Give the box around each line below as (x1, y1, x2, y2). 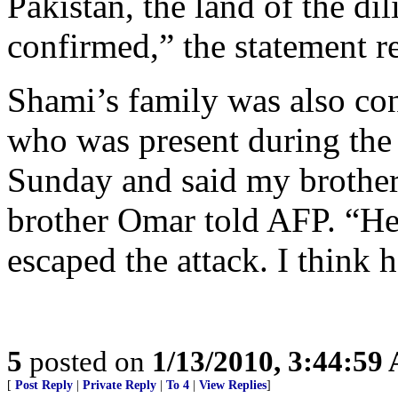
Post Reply (15, 378, 73, 392)
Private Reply (83, 378, 156, 392)
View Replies (199, 378, 267, 392)
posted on (22, 345, 152, 378)
